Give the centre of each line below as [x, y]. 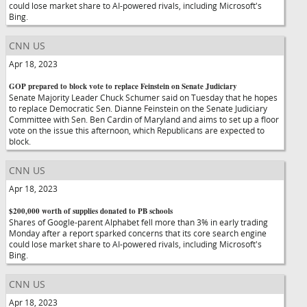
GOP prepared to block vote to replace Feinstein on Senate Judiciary [123, 86]
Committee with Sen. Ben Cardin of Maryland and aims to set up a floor [144, 119]
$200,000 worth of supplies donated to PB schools [91, 211]
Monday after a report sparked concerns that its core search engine [138, 233]
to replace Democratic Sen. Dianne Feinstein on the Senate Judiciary [138, 108]
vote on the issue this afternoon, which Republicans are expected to [137, 130]
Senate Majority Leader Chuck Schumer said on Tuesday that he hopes [143, 97]
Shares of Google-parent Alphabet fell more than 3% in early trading [138, 222]
